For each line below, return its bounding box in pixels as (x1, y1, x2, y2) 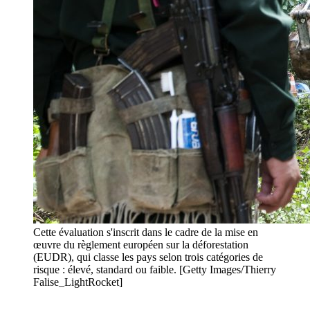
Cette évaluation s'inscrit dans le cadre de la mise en (33, 226, 258, 239)
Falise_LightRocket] (33, 276, 122, 289)
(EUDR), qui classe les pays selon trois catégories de (33, 251, 263, 264)
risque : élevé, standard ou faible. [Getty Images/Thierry (33, 264, 276, 276)
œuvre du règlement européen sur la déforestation (33, 239, 248, 251)
